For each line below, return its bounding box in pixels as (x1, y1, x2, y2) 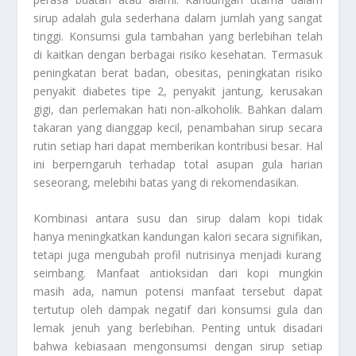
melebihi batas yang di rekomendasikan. (91, 174, 300, 190)
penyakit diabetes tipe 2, (33, 83, 167, 99)
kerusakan (264, 83, 323, 99)
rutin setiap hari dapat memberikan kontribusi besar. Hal (33, 137, 323, 153)
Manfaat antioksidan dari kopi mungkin (86, 265, 323, 281)
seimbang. (33, 265, 87, 281)
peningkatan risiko (221, 64, 323, 80)
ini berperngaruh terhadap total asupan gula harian (33, 156, 323, 172)
